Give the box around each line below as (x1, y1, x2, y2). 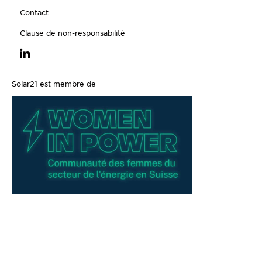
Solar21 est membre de (12, 79, 96, 88)
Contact (19, 8, 49, 17)
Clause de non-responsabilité (19, 28, 125, 37)
